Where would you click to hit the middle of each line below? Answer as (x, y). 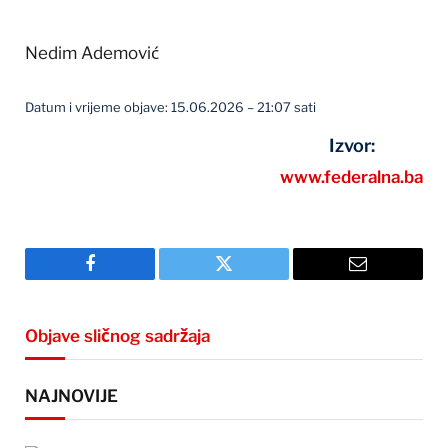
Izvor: (351, 146)
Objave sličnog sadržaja (117, 336)
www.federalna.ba (351, 177)
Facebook (123, 278)
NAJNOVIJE (71, 396)
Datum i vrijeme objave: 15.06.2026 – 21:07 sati (170, 107)
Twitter (248, 278)
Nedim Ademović (92, 53)
